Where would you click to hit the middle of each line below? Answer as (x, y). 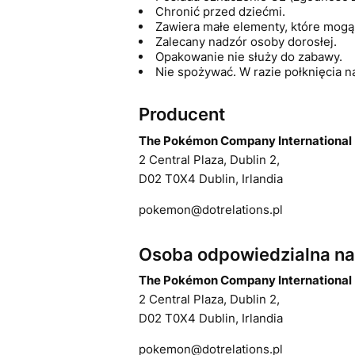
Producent (181, 115)
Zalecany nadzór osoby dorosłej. (246, 42)
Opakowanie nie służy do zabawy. (248, 57)
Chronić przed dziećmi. (220, 12)
